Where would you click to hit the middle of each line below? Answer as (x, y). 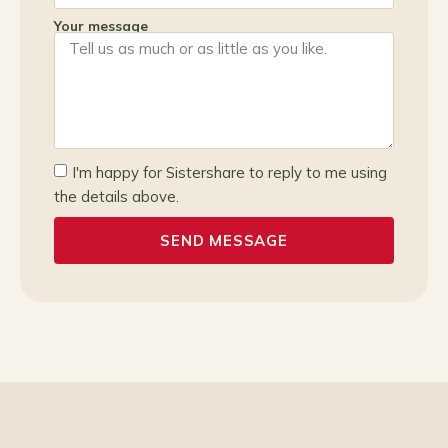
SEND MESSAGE (224, 240)
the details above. (116, 196)
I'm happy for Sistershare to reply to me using (229, 172)
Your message (101, 25)
